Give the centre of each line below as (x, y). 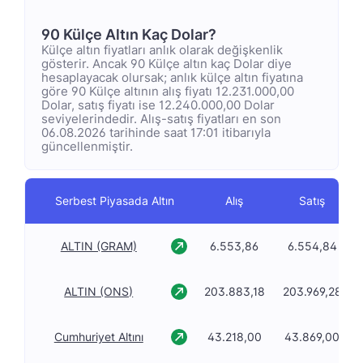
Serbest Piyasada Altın (114, 201)
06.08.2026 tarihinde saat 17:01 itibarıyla (156, 132)
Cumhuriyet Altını (98, 337)
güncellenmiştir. (87, 146)
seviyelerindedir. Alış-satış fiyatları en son (161, 119)
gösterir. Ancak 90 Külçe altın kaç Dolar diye (167, 64)
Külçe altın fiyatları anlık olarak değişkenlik (162, 50)
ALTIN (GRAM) (98, 246)
